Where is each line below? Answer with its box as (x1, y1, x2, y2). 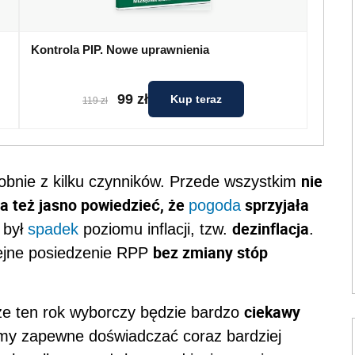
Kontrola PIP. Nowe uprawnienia (31, 43, 209, 57)
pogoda (189, 197, 241, 215)
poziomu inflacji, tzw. (78, 220, 232, 239)
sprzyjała (241, 194, 309, 216)
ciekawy (244, 301, 300, 323)
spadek (28, 220, 78, 239)
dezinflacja (232, 218, 309, 240)
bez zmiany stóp (153, 242, 268, 264)
